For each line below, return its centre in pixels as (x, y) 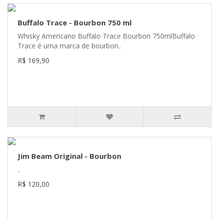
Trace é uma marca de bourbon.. (69, 46)
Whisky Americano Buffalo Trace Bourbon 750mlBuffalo (106, 36)
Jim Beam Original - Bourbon (69, 156)
